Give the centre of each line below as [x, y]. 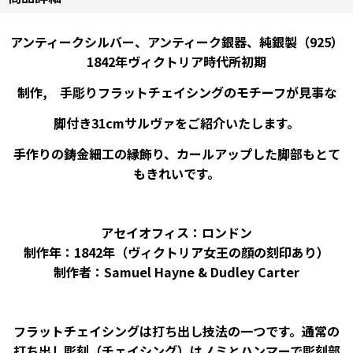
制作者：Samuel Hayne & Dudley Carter [176, 272]
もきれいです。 [176, 174]
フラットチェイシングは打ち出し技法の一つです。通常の [176, 331]
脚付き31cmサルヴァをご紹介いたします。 [176, 123]
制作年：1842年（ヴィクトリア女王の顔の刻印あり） [176, 253]
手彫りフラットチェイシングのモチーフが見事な [191, 93]
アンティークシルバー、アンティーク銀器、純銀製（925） [176, 42]
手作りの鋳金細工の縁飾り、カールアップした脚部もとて [176, 154]
